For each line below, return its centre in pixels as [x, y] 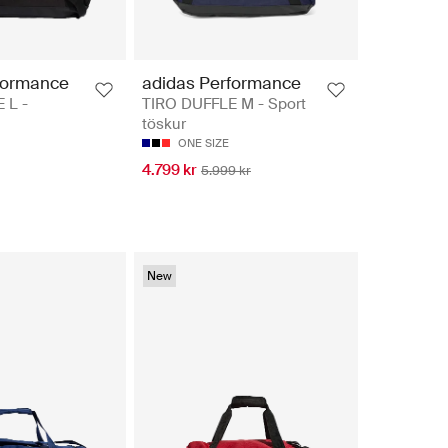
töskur [164, 123]
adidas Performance [221, 82]
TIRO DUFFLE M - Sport [224, 103]
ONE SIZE [203, 142]
